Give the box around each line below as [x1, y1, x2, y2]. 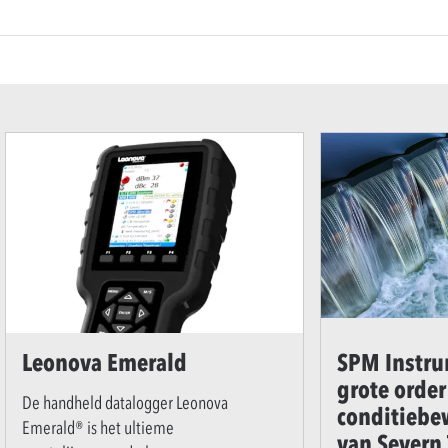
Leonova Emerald [22, 347, 187, 377]
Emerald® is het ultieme [22, 416, 174, 439]
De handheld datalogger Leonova [22, 391, 228, 414]
